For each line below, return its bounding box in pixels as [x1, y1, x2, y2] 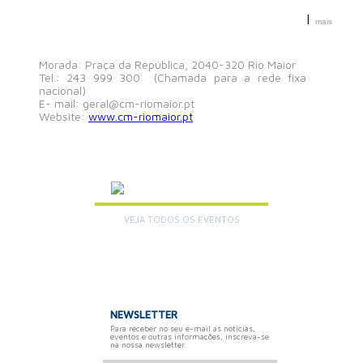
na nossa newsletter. [109, 340, 186, 349]
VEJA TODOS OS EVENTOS [124, 214, 242, 224]
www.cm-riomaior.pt [88, 109, 193, 123]
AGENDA [130, 166, 238, 199]
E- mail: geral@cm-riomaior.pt [39, 96, 194, 110]
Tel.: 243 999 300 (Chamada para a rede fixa [39, 70, 307, 84]
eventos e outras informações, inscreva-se [109, 331, 269, 341]
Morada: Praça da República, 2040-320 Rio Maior [39, 58, 296, 71]
